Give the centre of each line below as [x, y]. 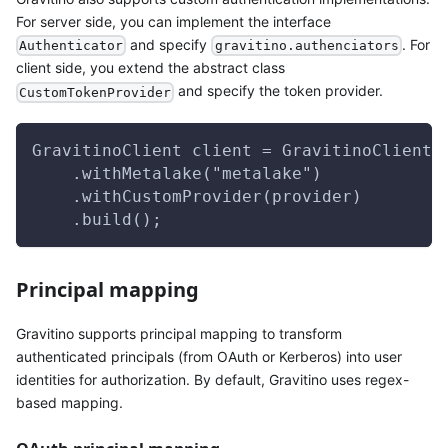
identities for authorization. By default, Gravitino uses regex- [212, 379]
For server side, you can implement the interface [173, 21]
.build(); [97, 219]
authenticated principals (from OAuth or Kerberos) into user [209, 356]
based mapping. [69, 402]
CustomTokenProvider [95, 92]
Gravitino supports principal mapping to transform [179, 333]
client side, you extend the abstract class [150, 68]
